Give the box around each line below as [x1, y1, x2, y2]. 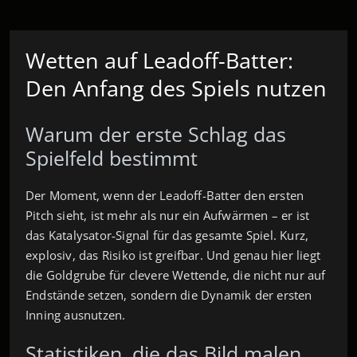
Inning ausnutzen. [25, 306, 126, 323]
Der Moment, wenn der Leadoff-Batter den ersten [25, 186, 304, 203]
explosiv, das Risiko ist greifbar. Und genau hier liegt [25, 246, 321, 263]
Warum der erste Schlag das [25, 120, 286, 147]
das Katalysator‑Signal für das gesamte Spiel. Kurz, [25, 226, 309, 243]
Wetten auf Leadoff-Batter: [25, 45, 293, 75]
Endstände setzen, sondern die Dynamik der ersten [25, 286, 312, 303]
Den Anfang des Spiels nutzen [25, 73, 327, 103]
